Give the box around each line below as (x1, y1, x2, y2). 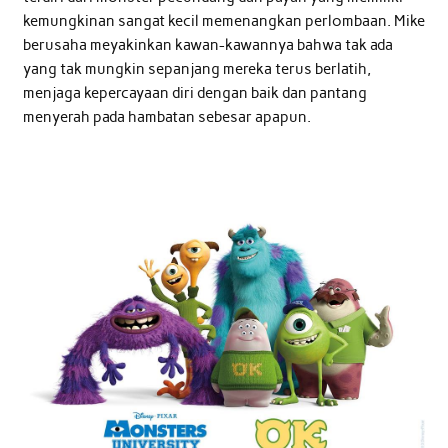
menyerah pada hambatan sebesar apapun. (22, 108, 311, 127)
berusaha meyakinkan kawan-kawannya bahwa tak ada (22, 36, 393, 55)
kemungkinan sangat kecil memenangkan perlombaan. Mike (22, 12, 425, 31)
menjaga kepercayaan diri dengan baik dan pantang (22, 84, 367, 103)
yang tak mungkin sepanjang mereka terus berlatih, (22, 60, 371, 79)
